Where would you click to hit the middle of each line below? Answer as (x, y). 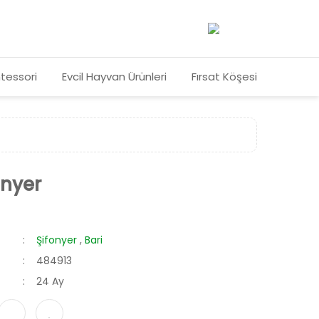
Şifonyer (57, 240)
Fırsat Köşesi (224, 77)
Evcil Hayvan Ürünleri (114, 77)
